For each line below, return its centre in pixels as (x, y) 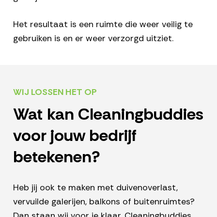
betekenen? (56, 157)
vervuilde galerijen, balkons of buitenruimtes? (104, 202)
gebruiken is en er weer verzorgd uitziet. (93, 39)
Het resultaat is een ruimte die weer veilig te (103, 24)
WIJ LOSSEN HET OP (55, 92)
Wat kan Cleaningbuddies (108, 114)
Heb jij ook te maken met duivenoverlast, (95, 188)
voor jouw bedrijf (75, 136)
